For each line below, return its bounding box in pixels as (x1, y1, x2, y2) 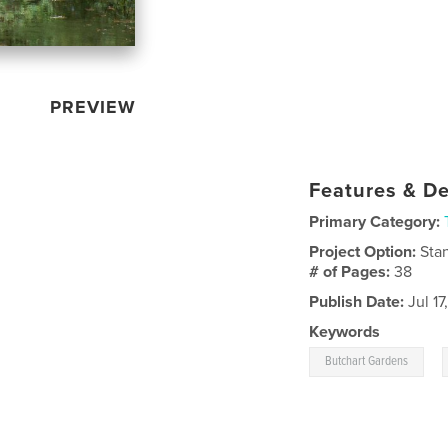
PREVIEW (50, 96, 137, 119)
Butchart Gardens (325, 353, 409, 371)
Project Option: (309, 242, 421, 263)
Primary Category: (309, 212, 441, 233)
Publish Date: (309, 292, 405, 313)
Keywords (309, 322, 381, 343)
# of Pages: (309, 262, 395, 283)
